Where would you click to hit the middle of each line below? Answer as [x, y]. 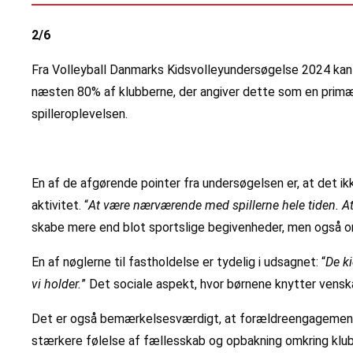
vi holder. [56, 284]
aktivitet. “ [60, 206]
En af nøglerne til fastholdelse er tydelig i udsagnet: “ [178, 262]
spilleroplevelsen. [80, 114]
